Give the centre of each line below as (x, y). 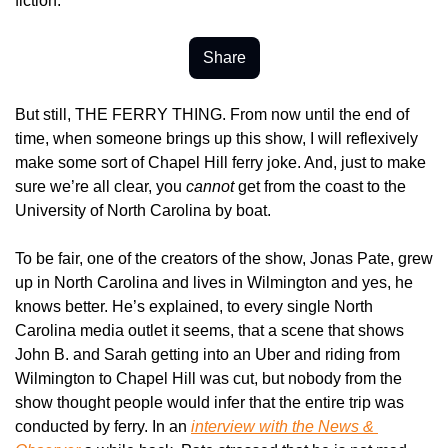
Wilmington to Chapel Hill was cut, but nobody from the (208, 378)
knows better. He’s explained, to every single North (194, 306)
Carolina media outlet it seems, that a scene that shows (209, 330)
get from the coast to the (320, 186)
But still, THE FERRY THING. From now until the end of (212, 114)
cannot (210, 186)
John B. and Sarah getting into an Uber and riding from (207, 354)
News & (346, 426)
